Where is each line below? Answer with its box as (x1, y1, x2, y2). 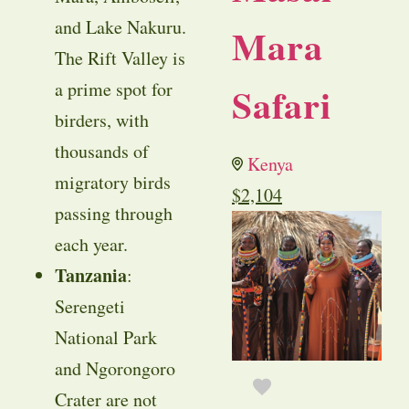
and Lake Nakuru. (55, 15, 186, 40)
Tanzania (55, 262, 127, 289)
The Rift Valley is (55, 46, 185, 71)
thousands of (55, 139, 149, 164)
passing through (55, 201, 173, 226)
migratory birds (55, 170, 171, 195)
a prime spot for (55, 77, 173, 102)
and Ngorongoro (55, 356, 175, 382)
